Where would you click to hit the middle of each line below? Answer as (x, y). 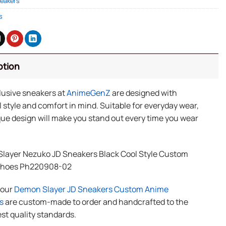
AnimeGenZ (88, 93)
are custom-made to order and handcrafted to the (96, 202)
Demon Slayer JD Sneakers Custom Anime (91, 189)
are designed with (144, 93)
